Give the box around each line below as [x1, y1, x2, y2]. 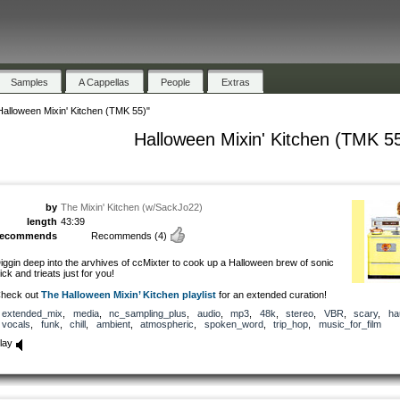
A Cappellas [79, 76, 130, 87]
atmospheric [140, 318, 194, 329]
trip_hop [273, 318, 308, 329]
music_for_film [318, 318, 381, 329]
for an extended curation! [216, 288, 327, 300]
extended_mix [2, 307, 62, 319]
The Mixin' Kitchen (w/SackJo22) [61, 201, 203, 212]
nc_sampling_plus [109, 307, 187, 319]
